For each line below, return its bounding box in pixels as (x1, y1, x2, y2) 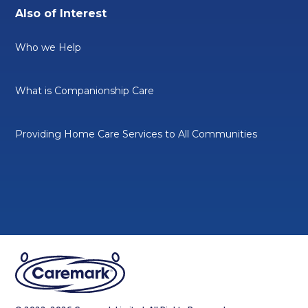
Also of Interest (15, 7, 107, 21)
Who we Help (15, 41, 82, 54)
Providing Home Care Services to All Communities (15, 128, 258, 141)
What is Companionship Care (15, 85, 155, 98)
